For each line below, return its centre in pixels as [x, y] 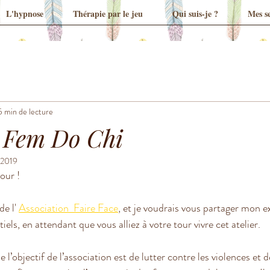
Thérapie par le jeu [108, 14]
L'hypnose [25, 14]
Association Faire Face [68, 208]
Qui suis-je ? [195, 14]
